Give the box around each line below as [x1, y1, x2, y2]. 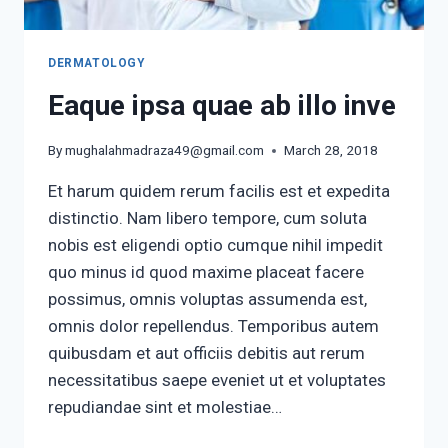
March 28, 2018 [284, 142, 379, 159]
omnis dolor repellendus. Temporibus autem [48, 316, 379, 337]
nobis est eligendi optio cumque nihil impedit [48, 235, 383, 256]
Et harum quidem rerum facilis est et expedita [48, 181, 390, 202]
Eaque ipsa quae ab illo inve [48, 88, 396, 122]
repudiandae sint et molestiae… [48, 397, 282, 418]
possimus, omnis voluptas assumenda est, [48, 289, 367, 310]
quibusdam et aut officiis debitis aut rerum [48, 343, 365, 364]
